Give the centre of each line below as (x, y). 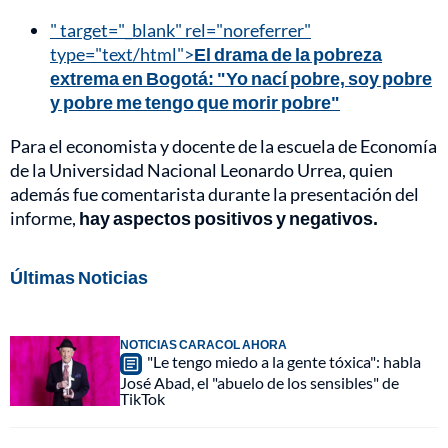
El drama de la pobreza (288, 54)
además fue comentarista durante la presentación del (214, 194)
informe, (44, 218)
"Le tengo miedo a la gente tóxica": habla (284, 362)
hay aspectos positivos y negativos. (228, 218)
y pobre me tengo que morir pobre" (195, 102)
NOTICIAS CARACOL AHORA (203, 344)
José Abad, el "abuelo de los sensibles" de (259, 382)
